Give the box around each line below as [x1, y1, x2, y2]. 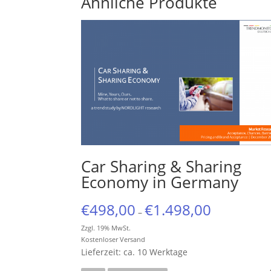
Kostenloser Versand [81, 234, 146, 244]
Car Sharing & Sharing [81, 155, 242, 177]
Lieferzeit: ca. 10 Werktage [81, 246, 188, 258]
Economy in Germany [81, 171, 239, 193]
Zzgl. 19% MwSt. [81, 223, 131, 232]
